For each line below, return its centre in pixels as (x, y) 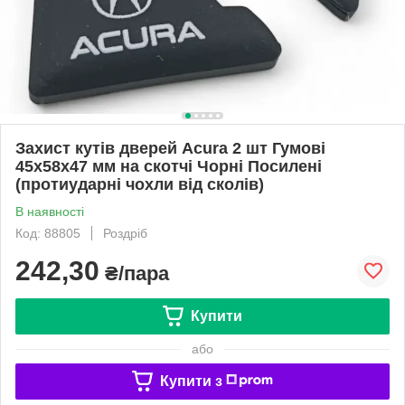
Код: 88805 (48, 233)
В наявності (50, 211)
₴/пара (134, 273)
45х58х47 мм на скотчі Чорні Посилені (169, 166)
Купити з (191, 381)
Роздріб (125, 233)
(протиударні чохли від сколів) (140, 184)
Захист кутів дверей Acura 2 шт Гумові (170, 148)
